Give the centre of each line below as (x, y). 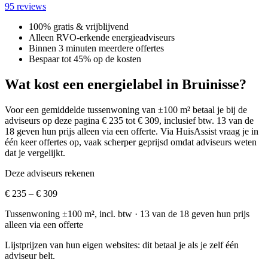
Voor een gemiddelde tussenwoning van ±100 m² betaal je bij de (126, 110)
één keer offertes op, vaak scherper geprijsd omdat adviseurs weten (131, 142)
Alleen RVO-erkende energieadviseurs (102, 38)
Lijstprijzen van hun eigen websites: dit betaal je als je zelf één (122, 245)
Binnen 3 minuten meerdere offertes (96, 48)
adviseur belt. (30, 256)
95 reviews (25, 7)
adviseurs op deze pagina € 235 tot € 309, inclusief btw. (111, 121)
